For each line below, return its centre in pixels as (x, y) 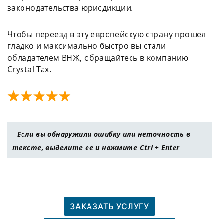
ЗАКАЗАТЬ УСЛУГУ (109, 207)
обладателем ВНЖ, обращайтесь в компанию (98, 58)
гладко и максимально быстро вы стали (87, 46)
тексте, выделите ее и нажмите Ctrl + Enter (96, 148)
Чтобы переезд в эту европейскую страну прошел (107, 34)
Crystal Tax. (30, 70)
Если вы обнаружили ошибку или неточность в (104, 134)
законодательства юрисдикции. (70, 8)
